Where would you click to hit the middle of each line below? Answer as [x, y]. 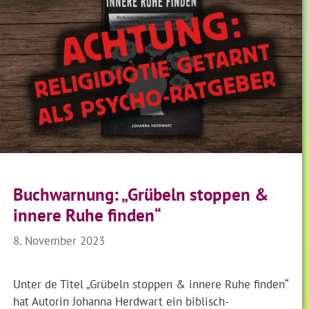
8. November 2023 [59, 240]
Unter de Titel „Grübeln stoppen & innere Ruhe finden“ [151, 284]
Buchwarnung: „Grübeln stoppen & [141, 195]
